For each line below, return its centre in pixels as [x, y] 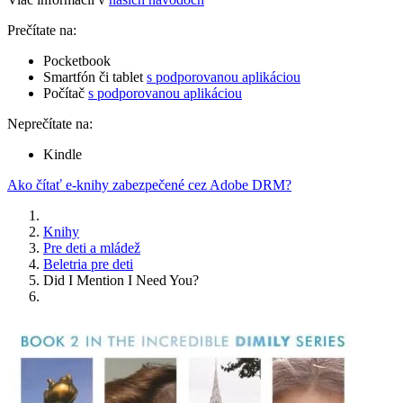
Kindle [63, 155]
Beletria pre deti [88, 264]
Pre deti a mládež [92, 248]
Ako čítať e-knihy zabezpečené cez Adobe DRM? [149, 185]
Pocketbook [77, 61]
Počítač [66, 94]
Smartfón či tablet [95, 77]
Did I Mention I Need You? [121, 281]
